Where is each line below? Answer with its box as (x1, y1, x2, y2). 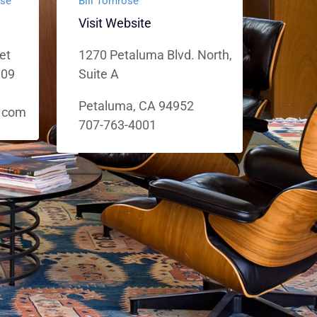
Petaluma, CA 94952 (79, 98, 195, 113)
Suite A (79, 67, 120, 81)
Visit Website (79, 16, 152, 30)
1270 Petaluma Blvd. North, (79, 47, 233, 62)
